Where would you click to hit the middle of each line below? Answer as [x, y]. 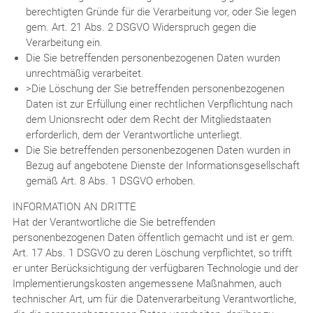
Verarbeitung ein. [64, 42]
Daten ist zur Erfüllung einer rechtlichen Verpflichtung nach [159, 104]
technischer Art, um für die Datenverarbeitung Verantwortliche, [154, 299]
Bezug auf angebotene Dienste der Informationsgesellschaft [162, 165]
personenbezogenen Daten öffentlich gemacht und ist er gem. [153, 237]
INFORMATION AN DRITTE [74, 206]
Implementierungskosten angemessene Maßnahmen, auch [147, 283]
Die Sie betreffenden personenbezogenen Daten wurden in [158, 150]
